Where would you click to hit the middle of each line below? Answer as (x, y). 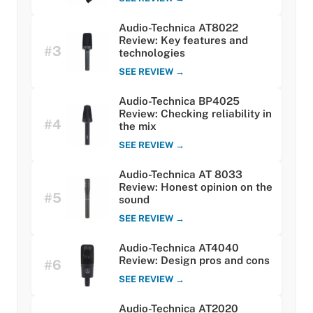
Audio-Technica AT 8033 (181, 175)
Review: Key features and (183, 41)
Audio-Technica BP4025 (179, 101)
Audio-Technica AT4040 (179, 248)
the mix (138, 126)
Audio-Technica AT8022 (179, 28)
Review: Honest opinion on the (196, 187)
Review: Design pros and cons (194, 261)
